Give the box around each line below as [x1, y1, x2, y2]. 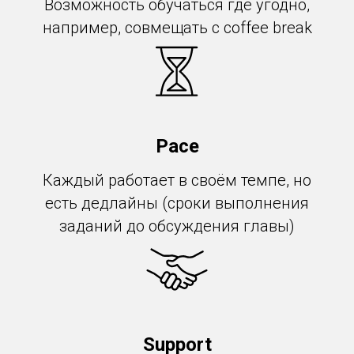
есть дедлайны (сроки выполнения [45, 194, 309, 213]
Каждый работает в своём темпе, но [43, 171, 311, 190]
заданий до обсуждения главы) [59, 217, 295, 235]
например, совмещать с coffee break [42, 18, 312, 37]
